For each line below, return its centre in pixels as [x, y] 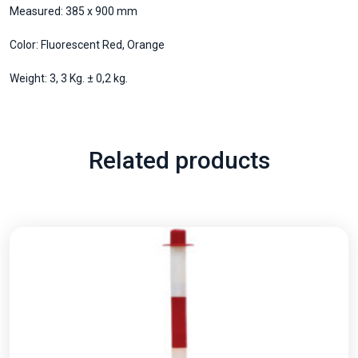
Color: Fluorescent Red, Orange [87, 45]
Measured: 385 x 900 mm [74, 12]
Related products [179, 161]
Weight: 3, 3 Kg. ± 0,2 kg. [69, 79]
